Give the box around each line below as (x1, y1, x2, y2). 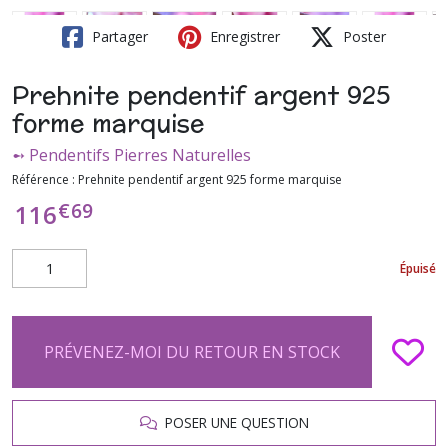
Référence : (12, 171, 78, 188)
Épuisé (400, 259, 436, 277)
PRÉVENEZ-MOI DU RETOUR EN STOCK (44, 341, 340, 363)
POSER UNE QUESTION (156, 413, 309, 432)
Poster (339, 27, 386, 46)
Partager (88, 27, 148, 46)
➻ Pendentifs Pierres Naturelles (12, 144, 251, 166)
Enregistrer (206, 27, 280, 46)
